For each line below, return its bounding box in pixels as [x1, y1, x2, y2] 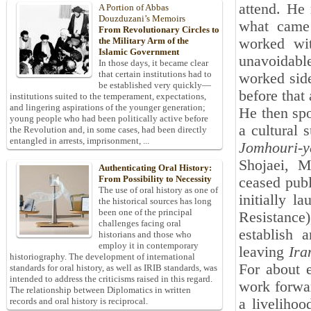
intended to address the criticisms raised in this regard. [10, 274, 212, 285]
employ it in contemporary [99, 240, 199, 251]
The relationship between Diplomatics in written [10, 285, 191, 296]
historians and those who [99, 229, 192, 240]
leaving [239, 244, 289, 260]
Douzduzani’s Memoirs [99, 13, 185, 24]
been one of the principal [99, 207, 192, 218]
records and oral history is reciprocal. [10, 296, 148, 307]
